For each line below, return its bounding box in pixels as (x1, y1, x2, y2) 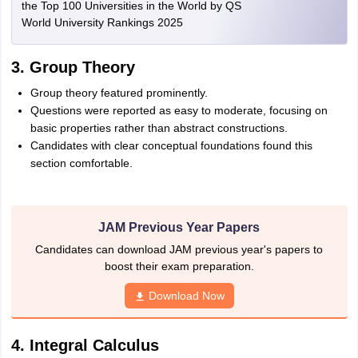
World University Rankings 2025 (21, 16, 183, 29)
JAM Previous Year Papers (98, 221, 260, 234)
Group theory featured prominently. (30, 86, 208, 99)
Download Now (148, 289, 225, 302)
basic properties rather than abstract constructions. (30, 121, 288, 134)
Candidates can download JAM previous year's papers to (35, 243, 323, 256)
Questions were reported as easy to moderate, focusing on (30, 104, 328, 117)
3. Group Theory (10, 58, 135, 76)
